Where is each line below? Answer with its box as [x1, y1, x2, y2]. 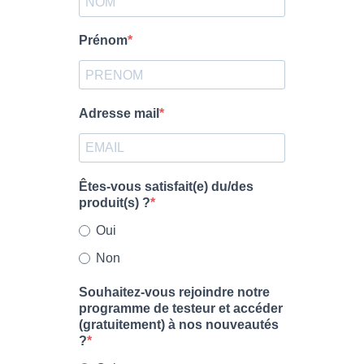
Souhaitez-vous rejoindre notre [79, 285, 270, 300]
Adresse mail [79, 106, 159, 120]
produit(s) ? [79, 195, 150, 210]
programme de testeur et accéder [79, 301, 283, 316]
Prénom [79, 33, 128, 48]
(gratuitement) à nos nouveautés [79, 318, 279, 332]
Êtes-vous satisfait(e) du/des [79, 179, 253, 193]
